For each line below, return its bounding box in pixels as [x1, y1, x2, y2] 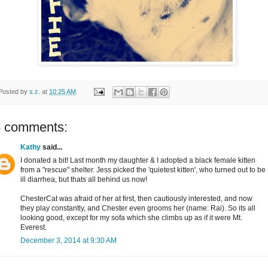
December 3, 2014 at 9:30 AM [20, 236, 117, 245]
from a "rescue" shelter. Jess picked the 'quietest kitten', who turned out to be [20, 166, 266, 175]
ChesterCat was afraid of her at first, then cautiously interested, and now [20, 194, 252, 203]
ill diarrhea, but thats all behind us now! [20, 175, 147, 184]
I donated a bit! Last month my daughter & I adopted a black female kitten [20, 156, 255, 165]
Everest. [20, 223, 47, 232]
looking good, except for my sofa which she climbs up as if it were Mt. [20, 214, 242, 223]
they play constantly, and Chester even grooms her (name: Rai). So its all [20, 204, 255, 213]
